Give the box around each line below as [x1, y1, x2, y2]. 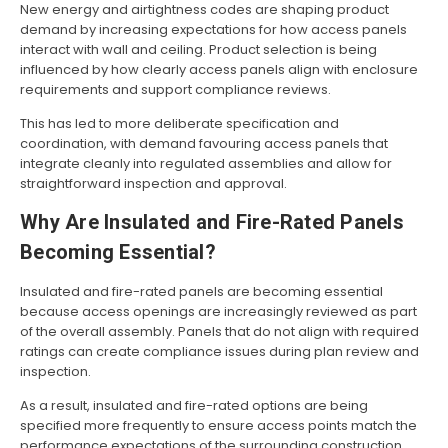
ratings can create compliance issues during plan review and [20, 342, 419, 362]
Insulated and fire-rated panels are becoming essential [20, 282, 383, 302]
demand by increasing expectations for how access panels [20, 20, 407, 40]
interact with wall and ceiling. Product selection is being [20, 40, 377, 60]
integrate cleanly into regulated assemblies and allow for [20, 154, 392, 174]
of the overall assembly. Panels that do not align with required [20, 322, 419, 342]
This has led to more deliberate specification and [20, 114, 339, 134]
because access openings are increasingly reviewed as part [20, 302, 417, 322]
